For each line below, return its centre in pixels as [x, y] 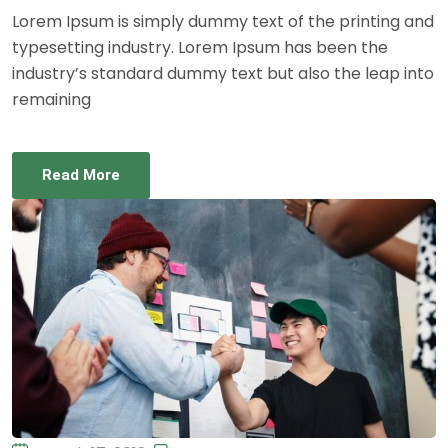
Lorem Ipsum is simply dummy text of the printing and [223, 22]
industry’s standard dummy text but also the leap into [223, 74]
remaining [51, 100]
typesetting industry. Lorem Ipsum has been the [200, 48]
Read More [81, 175]
